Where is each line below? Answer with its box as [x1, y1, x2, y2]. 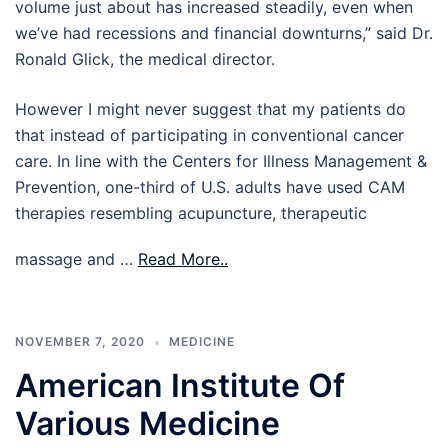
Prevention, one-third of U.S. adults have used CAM [15, 177, 405, 198]
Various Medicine [15, 404, 280, 444]
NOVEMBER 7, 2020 [15, 334, 145, 350]
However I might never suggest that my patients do [15, 99, 406, 120]
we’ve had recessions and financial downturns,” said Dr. [15, 23, 433, 44]
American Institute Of [15, 366, 345, 406]
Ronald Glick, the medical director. [15, 49, 275, 70]
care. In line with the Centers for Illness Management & [15, 151, 427, 172]
